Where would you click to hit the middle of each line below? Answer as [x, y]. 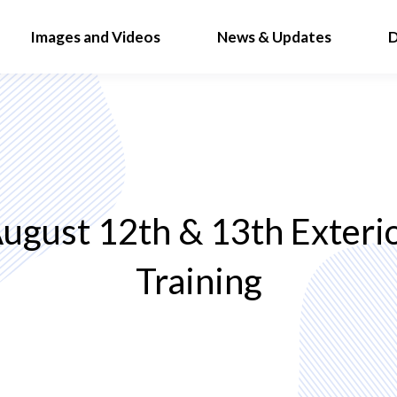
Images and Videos [95, 36]
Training [198, 281]
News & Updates [274, 36]
